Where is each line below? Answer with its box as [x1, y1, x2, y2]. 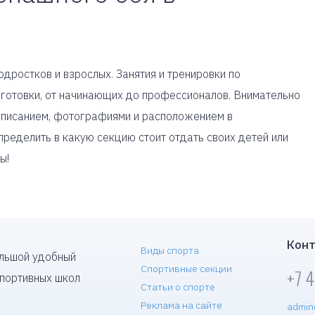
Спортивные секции [141, 262, 232, 275]
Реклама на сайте [141, 299, 222, 311]
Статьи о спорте [141, 281, 215, 293]
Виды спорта [141, 244, 199, 257]
